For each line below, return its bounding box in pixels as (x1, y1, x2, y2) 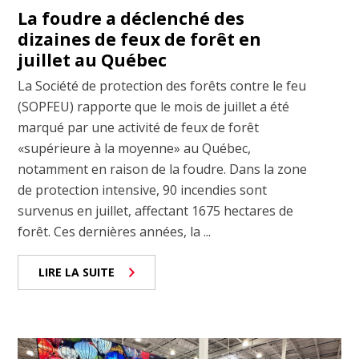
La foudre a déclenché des (18, 7, 245, 30)
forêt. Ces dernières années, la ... (18, 223, 212, 241)
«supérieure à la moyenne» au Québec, (18, 139, 252, 158)
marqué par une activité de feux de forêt (18, 119, 260, 137)
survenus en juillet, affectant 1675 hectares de (18, 202, 294, 220)
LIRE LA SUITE (38, 264, 115, 280)
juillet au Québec (18, 49, 167, 72)
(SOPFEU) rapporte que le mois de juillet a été (18, 98, 290, 116)
